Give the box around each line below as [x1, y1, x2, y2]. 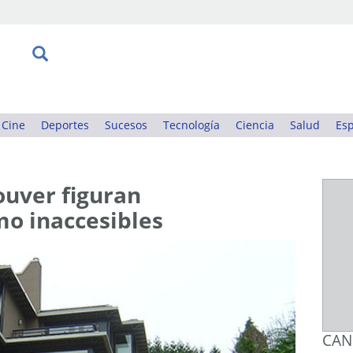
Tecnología [163, 117, 220, 132]
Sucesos [105, 117, 147, 132]
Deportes [41, 117, 89, 132]
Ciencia [236, 117, 274, 132]
